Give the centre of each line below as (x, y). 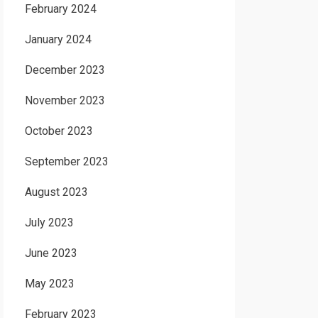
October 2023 (59, 131)
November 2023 (65, 100)
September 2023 (66, 161)
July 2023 (49, 223)
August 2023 (56, 192)
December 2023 (65, 70)
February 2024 (60, 9)
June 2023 (51, 253)
